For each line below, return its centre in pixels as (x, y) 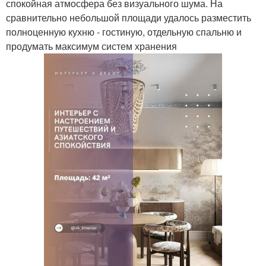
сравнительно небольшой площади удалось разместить (129, 18)
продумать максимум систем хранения (91, 46)
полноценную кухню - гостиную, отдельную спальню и (124, 32)
